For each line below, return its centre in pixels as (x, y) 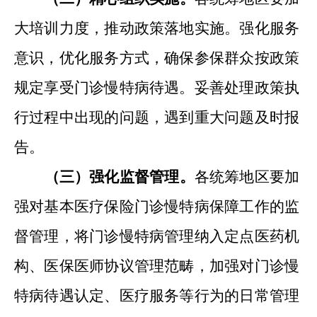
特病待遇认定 (59, 296)
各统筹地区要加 (247, 177)
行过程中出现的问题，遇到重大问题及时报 (157, 117)
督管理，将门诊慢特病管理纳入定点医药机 (157, 236)
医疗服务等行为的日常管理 (209, 296)
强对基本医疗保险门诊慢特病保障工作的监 (157, 207)
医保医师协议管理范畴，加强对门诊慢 (172, 266)
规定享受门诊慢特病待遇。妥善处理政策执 (157, 88)
